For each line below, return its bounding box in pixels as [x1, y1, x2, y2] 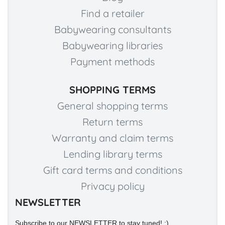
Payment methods [70, 55, 155, 68]
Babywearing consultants [54, 23, 171, 36]
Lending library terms [63, 148, 162, 161]
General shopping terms [57, 99, 168, 113]
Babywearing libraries [62, 39, 163, 52]
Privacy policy [80, 180, 145, 193]
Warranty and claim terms [52, 132, 173, 145]
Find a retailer [80, 7, 145, 20]
